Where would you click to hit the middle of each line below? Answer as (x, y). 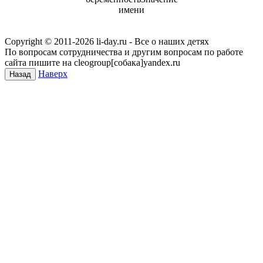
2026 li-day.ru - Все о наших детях (142, 41)
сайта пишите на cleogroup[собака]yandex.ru (92, 62)
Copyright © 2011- (40, 41)
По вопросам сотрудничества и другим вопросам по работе (124, 52)
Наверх (53, 73)
